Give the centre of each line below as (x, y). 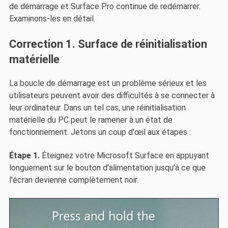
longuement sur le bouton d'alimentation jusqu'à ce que (107, 168)
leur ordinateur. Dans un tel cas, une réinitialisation (97, 107)
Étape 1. (24, 156)
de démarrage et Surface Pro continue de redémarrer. (105, 7)
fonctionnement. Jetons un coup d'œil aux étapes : (100, 132)
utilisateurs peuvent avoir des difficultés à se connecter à (112, 95)
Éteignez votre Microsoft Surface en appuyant (124, 156)
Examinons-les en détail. (52, 19)
